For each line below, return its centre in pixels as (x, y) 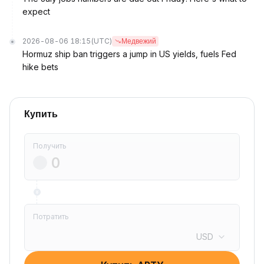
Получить (50, 146)
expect (36, 11)
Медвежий (139, 41)
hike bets (40, 67)
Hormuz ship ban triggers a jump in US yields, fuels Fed (129, 54)
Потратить (51, 217)
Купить (41, 114)
